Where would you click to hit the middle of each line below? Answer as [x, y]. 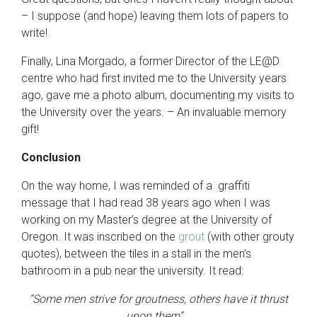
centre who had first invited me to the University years [154, 78]
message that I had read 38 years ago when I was [146, 202]
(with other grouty [249, 236]
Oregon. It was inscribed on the [100, 236]
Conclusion [51, 157]
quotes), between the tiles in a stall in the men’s [136, 253]
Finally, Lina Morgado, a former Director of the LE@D [150, 61]
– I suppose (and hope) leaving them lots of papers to [155, 16]
